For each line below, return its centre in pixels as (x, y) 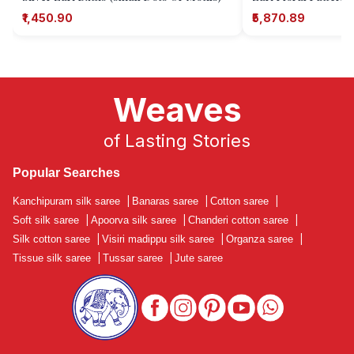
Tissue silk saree (52, 258)
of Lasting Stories (177, 141)
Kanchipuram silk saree (66, 201)
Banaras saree (165, 201)
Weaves (177, 110)
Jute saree (199, 258)
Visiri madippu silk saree (158, 239)
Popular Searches (66, 172)
